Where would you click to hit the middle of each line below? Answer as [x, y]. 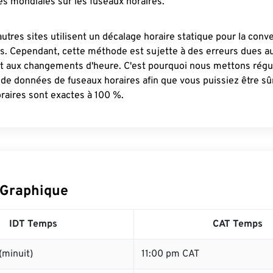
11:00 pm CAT [170, 254]
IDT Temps [33, 224]
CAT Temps [237, 224]
